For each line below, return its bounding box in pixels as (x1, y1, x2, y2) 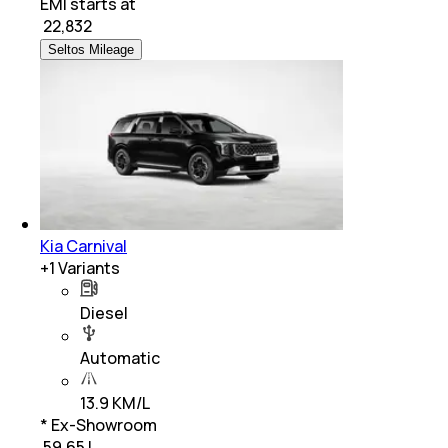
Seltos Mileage (48, 42, 134, 58)
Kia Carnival (40, 235, 127, 258)
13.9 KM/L (80, 392, 150, 415)
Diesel (80, 302, 128, 325)
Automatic (80, 347, 160, 370)
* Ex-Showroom (40, 414, 157, 437)
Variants (55, 257, 120, 280)
